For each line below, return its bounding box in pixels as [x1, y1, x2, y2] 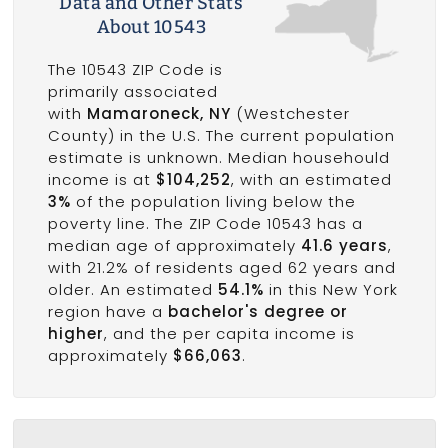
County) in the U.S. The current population [47, 125, 395, 146]
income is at [47, 169, 156, 190]
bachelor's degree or [167, 301, 348, 322]
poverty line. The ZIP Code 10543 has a [47, 213, 363, 234]
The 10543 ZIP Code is [47, 59, 223, 80]
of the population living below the [70, 191, 356, 212]
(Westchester [230, 103, 350, 124]
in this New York [263, 279, 398, 300]
